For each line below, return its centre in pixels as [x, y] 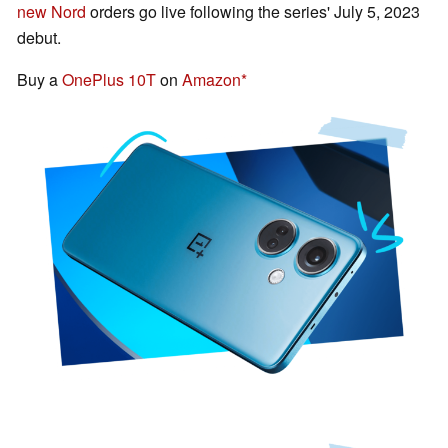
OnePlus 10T [109, 80]
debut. [39, 38]
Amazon [211, 80]
